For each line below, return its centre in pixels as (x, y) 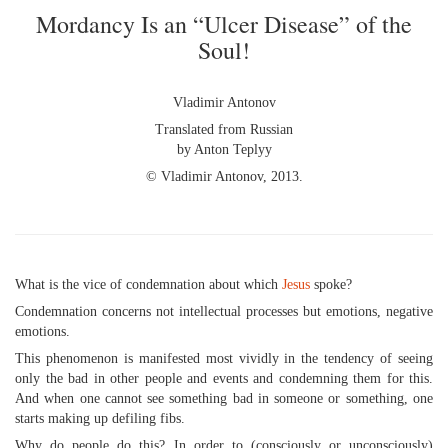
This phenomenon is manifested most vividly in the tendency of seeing (224, 358)
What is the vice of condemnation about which (148, 284)
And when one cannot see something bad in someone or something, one (224, 398)
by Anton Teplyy (224, 149)
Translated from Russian (224, 129)
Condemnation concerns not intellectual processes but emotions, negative (224, 311)
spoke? (331, 284)
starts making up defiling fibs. (100, 418)
